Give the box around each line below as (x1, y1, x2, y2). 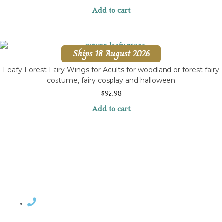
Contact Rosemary (39, 197, 112, 207)
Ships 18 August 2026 (72, 46, 150, 61)
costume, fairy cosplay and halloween (47, 75, 175, 85)
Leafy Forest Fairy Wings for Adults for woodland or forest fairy (3, 65, 219, 74)
